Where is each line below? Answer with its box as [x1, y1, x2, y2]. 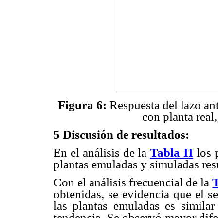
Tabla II [150, 146, 194, 160]
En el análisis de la [54, 146, 150, 160]
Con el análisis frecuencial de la [54, 176, 213, 189]
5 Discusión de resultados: [54, 127, 189, 141]
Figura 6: [57, 98, 107, 111]
